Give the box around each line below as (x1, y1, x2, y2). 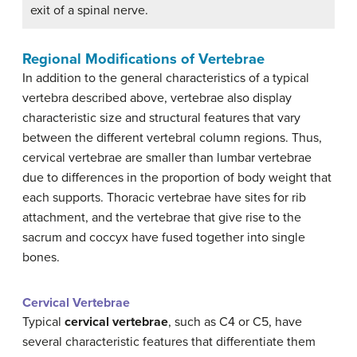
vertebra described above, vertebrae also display (22, 89, 292, 106)
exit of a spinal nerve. (30, 2, 148, 18)
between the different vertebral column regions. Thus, (22, 129, 322, 146)
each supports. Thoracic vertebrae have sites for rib (22, 189, 306, 206)
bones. (22, 249, 60, 265)
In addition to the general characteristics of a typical (22, 69, 309, 86)
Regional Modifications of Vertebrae (22, 49, 265, 68)
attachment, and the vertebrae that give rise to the (22, 209, 301, 226)
